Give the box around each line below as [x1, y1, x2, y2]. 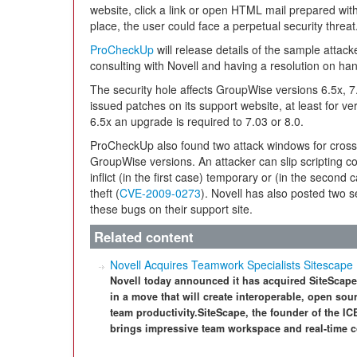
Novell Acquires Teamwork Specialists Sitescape [110, 257, 353, 273]
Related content [94, 227, 194, 246]
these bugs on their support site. [90, 201, 253, 217]
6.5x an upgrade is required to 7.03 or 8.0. [90, 113, 304, 129]
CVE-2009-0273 [120, 185, 201, 201]
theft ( [90, 185, 120, 201]
